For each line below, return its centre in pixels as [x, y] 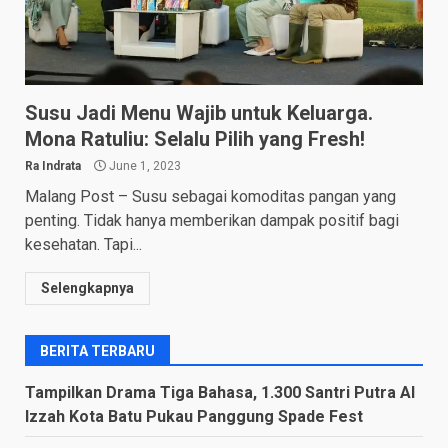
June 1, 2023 [143, 165]
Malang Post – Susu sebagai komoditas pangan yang [210, 196]
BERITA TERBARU [97, 350]
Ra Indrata [53, 165]
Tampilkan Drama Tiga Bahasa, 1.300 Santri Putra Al [220, 392]
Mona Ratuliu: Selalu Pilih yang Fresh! [195, 138]
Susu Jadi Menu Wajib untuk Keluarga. [199, 112]
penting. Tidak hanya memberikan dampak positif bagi [212, 220]
